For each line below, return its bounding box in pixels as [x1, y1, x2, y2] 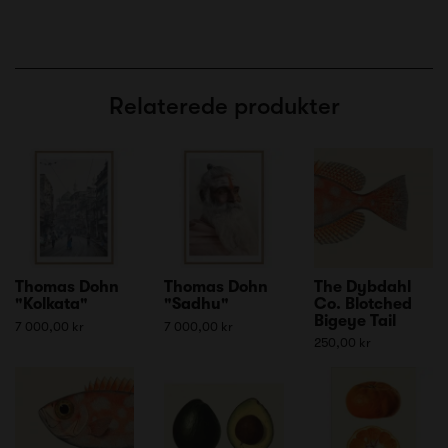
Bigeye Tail [313, 311, 396, 330]
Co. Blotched [313, 294, 412, 313]
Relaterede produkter [108, 92, 340, 121]
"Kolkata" [15, 294, 88, 313]
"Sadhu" [164, 294, 230, 313]
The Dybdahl [313, 277, 411, 296]
